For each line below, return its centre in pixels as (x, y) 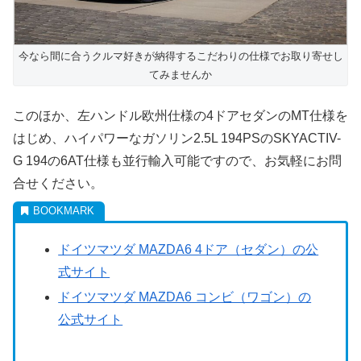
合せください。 (58, 183)
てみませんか (180, 75)
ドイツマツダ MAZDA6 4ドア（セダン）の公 (189, 249)
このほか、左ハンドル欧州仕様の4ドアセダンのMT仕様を (180, 115)
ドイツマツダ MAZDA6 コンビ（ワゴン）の (185, 297)
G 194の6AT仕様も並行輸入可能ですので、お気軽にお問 (177, 160)
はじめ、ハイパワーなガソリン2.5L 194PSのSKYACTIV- (177, 138)
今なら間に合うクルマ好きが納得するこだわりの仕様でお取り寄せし (180, 56)
